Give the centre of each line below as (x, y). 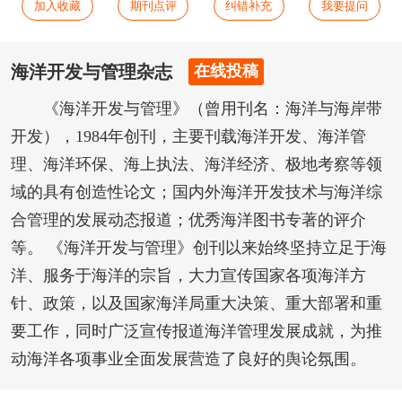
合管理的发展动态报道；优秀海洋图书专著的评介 (188, 220)
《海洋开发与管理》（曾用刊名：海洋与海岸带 (212, 109)
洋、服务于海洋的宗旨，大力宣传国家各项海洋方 (188, 276)
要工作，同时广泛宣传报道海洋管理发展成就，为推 (196, 332)
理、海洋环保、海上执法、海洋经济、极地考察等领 (196, 165)
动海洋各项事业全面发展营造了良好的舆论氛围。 (188, 359)
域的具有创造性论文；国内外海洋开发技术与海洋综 (196, 192)
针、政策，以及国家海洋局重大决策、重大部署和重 (196, 304)
